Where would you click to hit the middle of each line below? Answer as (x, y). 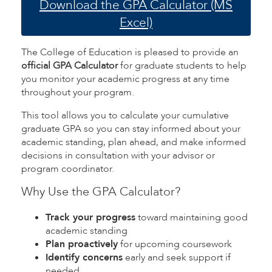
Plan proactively (82, 244)
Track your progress (90, 217)
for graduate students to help (182, 66)
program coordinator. (68, 169)
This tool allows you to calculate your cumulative (125, 115)
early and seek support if (177, 257)
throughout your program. (78, 92)
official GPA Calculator (70, 66)
